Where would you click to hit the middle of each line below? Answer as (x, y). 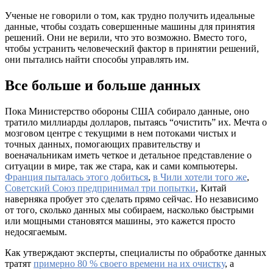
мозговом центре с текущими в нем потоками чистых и (121, 133)
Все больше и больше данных (103, 85)
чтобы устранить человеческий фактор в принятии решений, (132, 48)
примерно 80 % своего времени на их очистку (129, 263)
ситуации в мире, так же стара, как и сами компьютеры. (121, 166)
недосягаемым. (36, 232)
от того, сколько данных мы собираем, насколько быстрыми (129, 210)
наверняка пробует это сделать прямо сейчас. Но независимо (132, 199)
